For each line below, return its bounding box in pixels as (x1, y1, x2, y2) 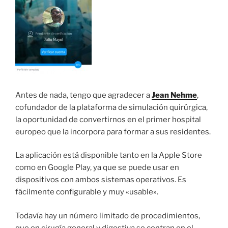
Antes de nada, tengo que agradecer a (15, 90, 152, 100)
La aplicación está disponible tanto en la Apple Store (15, 151, 202, 160)
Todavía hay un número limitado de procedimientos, (15, 211, 200, 220)
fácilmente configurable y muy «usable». (15, 187, 158, 197)
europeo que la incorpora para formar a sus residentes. (15, 127, 211, 136)
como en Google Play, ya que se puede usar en (15, 163, 179, 173)
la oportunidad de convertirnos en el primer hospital (15, 115, 201, 124)
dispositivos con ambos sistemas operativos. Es (15, 175, 186, 185)
